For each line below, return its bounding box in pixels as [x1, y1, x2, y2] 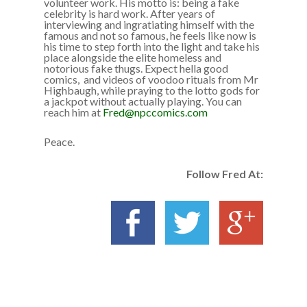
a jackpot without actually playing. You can [44, 94, 242, 108]
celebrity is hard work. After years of [44, 6, 215, 20]
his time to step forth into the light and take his [44, 39, 260, 53]
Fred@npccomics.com [103, 105, 208, 119]
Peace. [44, 134, 75, 148]
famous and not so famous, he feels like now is [44, 28, 256, 42]
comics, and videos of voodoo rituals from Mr [44, 72, 258, 86]
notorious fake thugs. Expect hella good [44, 61, 228, 75]
